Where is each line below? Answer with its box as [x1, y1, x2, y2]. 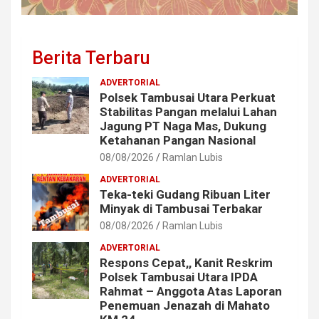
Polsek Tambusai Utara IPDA [100, 270, 258, 285]
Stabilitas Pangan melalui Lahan [100, 105, 277, 120]
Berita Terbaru [32, 48, 150, 69]
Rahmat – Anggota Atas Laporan [100, 284, 282, 299]
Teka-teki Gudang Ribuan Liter [100, 187, 271, 202]
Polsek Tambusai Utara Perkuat [100, 90, 276, 105]
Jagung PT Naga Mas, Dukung [100, 119, 266, 134]
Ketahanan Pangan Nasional [100, 133, 256, 148]
